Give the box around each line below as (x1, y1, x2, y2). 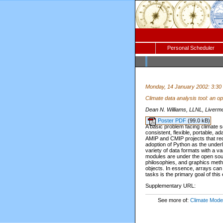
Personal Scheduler (167, 45, 215, 51)
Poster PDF (158, 117, 188, 124)
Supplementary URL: (145, 182, 196, 189)
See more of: (157, 197, 190, 203)
